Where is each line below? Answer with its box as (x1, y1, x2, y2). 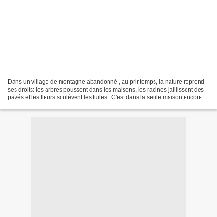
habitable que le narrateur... (8, 101, 80, 108)
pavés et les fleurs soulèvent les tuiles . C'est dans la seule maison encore (8, 93, 202, 101)
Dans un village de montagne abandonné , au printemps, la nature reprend (8, 78, 204, 85)
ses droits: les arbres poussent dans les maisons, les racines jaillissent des (8, 86, 204, 93)
